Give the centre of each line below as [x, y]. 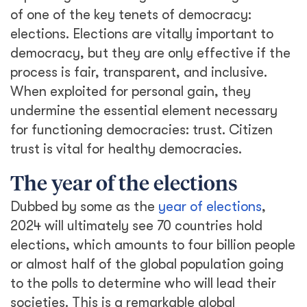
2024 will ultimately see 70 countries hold [136, 226]
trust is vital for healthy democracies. [126, 149]
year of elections [210, 207]
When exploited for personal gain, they [131, 91]
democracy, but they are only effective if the [150, 53]
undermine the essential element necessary [144, 111]
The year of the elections [124, 185]
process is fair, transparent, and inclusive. [139, 72]
